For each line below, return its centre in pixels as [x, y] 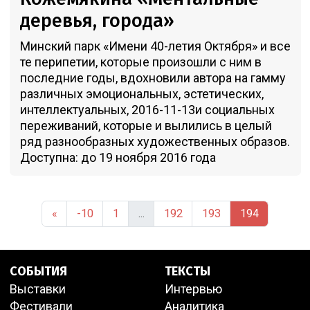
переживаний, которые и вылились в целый [146, 126]
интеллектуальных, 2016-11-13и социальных [147, 110]
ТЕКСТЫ [187, 271]
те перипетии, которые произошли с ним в [140, 62]
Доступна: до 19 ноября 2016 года [118, 158]
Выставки [37, 289]
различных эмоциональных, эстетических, [142, 94]
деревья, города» [97, 21]
